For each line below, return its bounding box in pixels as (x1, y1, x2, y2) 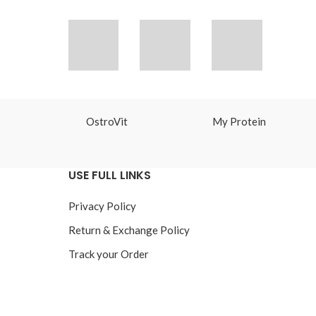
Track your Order (68, 247, 149, 260)
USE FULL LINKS (68, 166, 151, 183)
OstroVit (85, 115, 128, 128)
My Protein (212, 115, 267, 128)
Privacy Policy (68, 199, 136, 212)
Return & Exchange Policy (68, 223, 190, 236)
